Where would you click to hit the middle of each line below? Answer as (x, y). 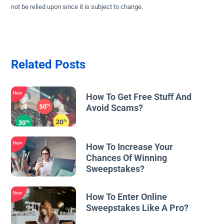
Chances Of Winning (127, 158)
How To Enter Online (127, 197)
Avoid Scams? (115, 108)
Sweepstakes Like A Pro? (137, 208)
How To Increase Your (130, 147)
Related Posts (48, 64)
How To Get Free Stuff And (139, 97)
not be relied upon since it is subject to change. (77, 7)
